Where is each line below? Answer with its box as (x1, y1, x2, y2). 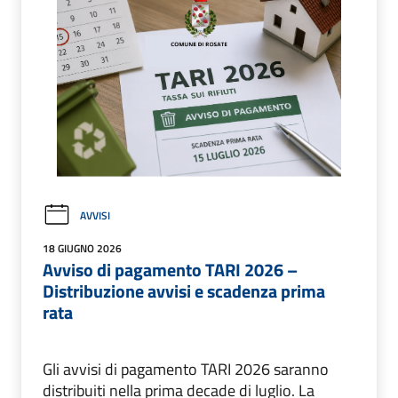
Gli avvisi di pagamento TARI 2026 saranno (43, 357, 329, 382)
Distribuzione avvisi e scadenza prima (43, 277, 325, 306)
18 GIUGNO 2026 (43, 240, 122, 258)
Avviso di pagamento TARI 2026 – (43, 256, 298, 284)
